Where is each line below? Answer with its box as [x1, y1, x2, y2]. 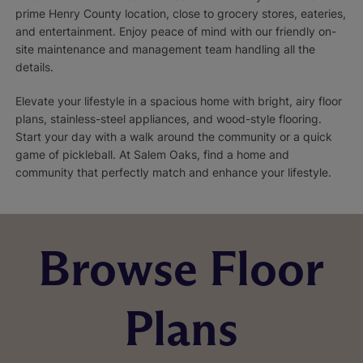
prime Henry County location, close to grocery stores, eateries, [15, 6, 346, 21]
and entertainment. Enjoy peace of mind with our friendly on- [15, 24, 336, 39]
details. [15, 60, 53, 75]
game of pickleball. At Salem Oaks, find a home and [15, 147, 289, 162]
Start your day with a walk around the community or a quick [15, 130, 332, 144]
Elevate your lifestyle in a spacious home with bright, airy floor [15, 94, 342, 109]
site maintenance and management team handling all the [15, 42, 315, 57]
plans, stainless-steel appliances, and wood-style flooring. [15, 112, 322, 126]
